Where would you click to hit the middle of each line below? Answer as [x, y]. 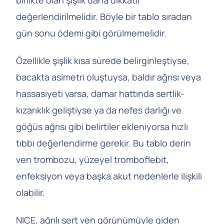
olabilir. [30, 193]
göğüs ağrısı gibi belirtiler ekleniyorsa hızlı [102, 127]
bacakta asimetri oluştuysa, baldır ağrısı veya [108, 77]
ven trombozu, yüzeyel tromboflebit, [92, 160]
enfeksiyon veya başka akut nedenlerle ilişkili [109, 176]
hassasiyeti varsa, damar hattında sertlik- [100, 94]
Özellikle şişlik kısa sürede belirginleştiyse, [103, 61]
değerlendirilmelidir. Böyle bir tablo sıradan [104, 17]
